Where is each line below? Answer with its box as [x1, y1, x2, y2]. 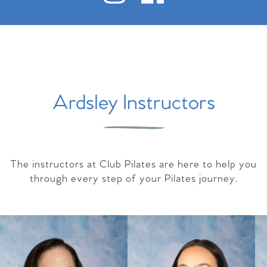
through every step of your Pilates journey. [29, 173, 238, 185]
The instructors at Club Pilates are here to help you [10, 159, 257, 171]
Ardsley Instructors [52, 91, 215, 116]
